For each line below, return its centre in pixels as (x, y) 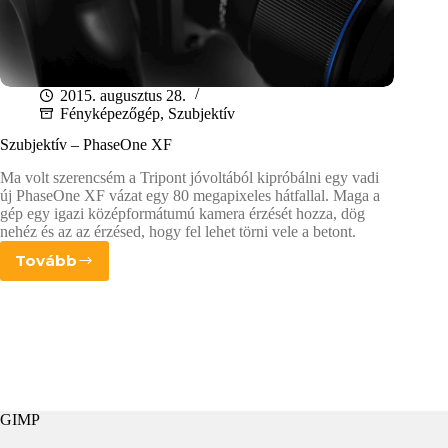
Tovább (46, 261)
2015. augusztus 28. (123, 96)
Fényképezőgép (110, 114)
